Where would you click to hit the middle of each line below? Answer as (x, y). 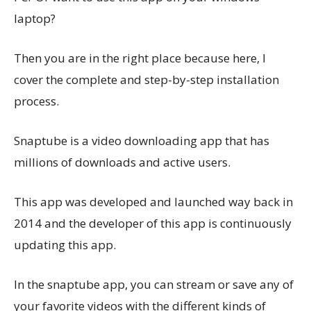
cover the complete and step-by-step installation (146, 79)
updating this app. (65, 245)
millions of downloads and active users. (122, 162)
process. (36, 101)
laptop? (35, 18)
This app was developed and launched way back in (153, 202)
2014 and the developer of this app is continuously (153, 223)
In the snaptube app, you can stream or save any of (154, 284)
